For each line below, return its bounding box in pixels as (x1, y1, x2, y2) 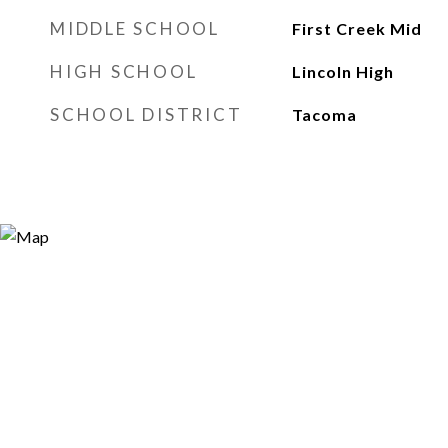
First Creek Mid (291, 19, 422, 38)
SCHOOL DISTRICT (50, 104, 243, 125)
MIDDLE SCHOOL (50, 18, 220, 39)
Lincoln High (291, 62, 394, 81)
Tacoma (291, 105, 357, 124)
